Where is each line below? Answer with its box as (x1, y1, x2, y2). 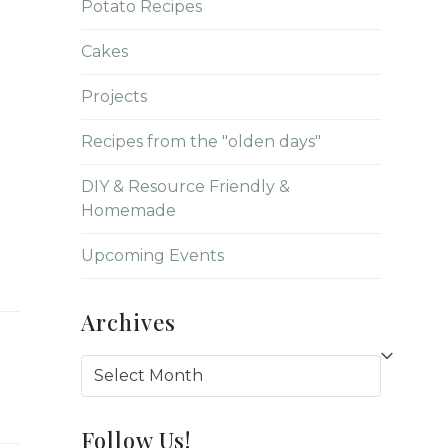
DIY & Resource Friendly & (80, 177, 290, 196)
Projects (80, 87, 147, 106)
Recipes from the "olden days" (80, 132, 321, 151)
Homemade (80, 201, 176, 220)
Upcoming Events (80, 246, 224, 265)
